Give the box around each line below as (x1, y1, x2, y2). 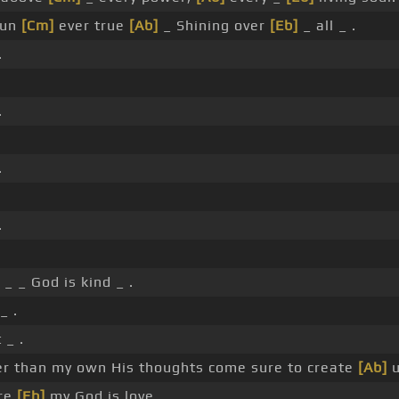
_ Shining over (159, 17, 270, 35)
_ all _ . (298, 17, 356, 35)
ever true (54, 17, 129, 35)
